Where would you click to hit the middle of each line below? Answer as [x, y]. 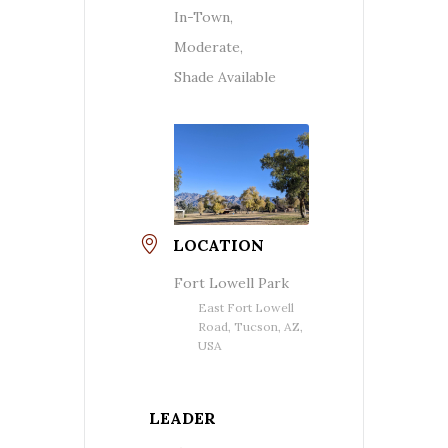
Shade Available [225, 76]
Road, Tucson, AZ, [250, 327]
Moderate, [208, 46]
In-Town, [203, 16]
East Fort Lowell [246, 308]
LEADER [182, 418]
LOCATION [218, 245]
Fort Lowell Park [231, 283]
